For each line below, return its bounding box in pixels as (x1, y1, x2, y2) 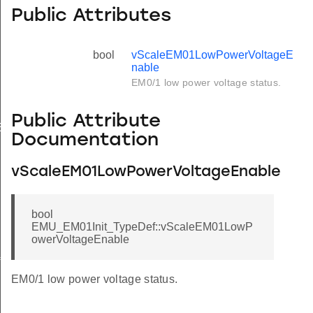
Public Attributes (11, 6, 171, 26)
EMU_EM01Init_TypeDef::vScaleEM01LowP (31, 221, 253, 233)
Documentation (11, 131, 159, 150)
